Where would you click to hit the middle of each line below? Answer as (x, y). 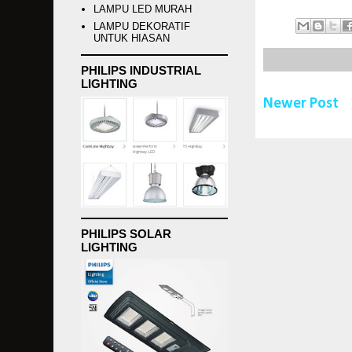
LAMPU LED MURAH (143, 9)
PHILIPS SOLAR (126, 233)
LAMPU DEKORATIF (142, 26)
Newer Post (301, 104)
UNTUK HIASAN (132, 38)
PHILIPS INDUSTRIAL (141, 70)
